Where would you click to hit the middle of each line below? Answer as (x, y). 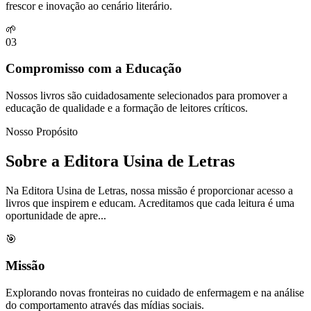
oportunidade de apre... (56, 215)
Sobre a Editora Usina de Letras (120, 161)
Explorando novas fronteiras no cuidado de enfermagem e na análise (155, 293)
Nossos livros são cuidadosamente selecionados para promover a (146, 95)
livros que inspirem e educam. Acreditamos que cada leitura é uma (150, 203)
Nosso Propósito (42, 131)
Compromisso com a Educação (94, 69)
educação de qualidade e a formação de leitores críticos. (127, 108)
